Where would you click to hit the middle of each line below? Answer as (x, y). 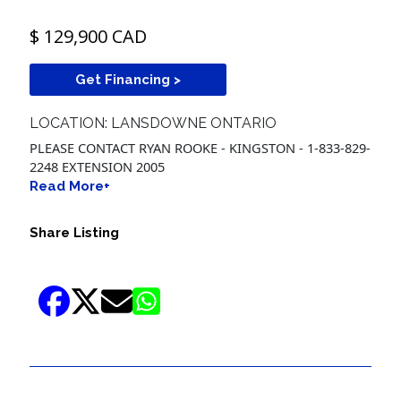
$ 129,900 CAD (89, 37)
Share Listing (75, 232)
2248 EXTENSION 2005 (98, 166)
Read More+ (70, 186)
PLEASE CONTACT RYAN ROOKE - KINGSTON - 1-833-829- (200, 147)
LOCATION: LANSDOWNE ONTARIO (154, 124)
